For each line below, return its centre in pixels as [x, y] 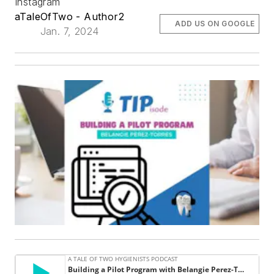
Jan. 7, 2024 [69, 31]
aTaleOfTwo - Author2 [69, 16]
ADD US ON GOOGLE [215, 23]
